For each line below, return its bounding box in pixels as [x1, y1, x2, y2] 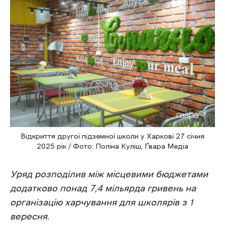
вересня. [10, 212, 49, 221]
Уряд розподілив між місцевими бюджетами [10, 170, 208, 179]
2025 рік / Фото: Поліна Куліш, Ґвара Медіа [37, 143, 188, 150]
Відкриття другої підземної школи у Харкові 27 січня [21, 133, 204, 140]
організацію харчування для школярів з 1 [10, 198, 193, 207]
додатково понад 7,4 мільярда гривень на [10, 184, 196, 193]
